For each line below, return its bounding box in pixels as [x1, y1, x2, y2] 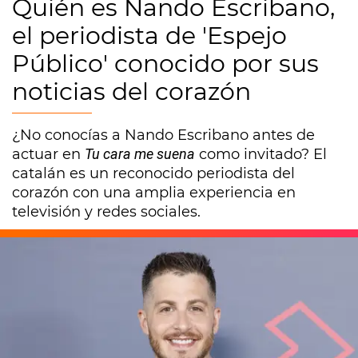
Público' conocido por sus [12, 49, 319, 78]
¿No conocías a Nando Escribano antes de [12, 126, 315, 144]
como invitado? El [195, 145, 327, 163]
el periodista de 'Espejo [12, 21, 287, 50]
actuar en [12, 145, 85, 163]
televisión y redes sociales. [12, 203, 201, 221]
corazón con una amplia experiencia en [12, 184, 296, 201]
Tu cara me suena [85, 145, 195, 162]
